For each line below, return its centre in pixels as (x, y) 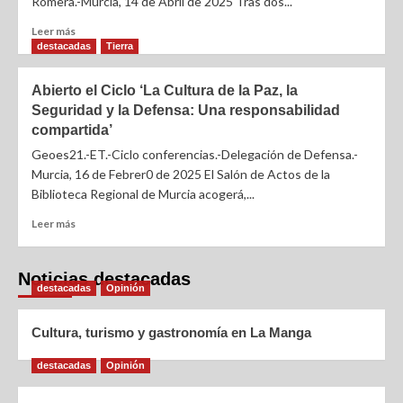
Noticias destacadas (104, 279)
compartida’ (72, 130)
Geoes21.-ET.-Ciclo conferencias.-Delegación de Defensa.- (195, 155)
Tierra (120, 46)
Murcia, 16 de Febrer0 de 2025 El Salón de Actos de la (181, 175)
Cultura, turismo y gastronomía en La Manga (171, 333)
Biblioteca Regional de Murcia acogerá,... (143, 194)
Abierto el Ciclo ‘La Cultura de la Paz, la (165, 91)
